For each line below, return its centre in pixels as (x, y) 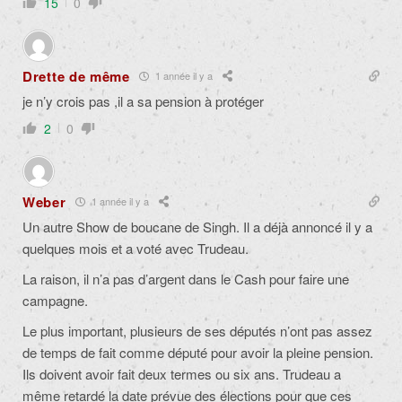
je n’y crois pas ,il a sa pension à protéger (143, 100)
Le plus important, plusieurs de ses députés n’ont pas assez (197, 330)
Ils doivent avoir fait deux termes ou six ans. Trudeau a (182, 373)
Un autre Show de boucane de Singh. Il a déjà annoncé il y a (197, 226)
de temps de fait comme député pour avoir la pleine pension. (198, 352)
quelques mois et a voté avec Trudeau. (135, 248)
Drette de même (76, 76)
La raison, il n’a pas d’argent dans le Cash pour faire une (186, 278)
